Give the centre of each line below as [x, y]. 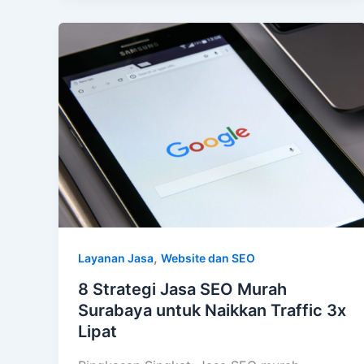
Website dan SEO [208, 258]
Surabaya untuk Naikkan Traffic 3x [212, 311]
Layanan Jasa [116, 258]
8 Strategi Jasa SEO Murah [182, 290]
